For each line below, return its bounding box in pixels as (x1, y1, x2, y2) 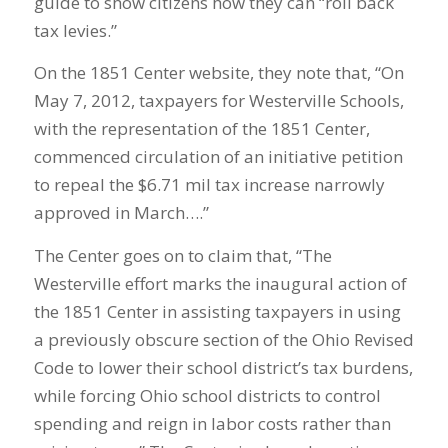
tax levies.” (33, 18, 117, 42)
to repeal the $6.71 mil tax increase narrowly (33, 173, 385, 197)
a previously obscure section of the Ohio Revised (33, 327, 414, 351)
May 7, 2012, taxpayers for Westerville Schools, (33, 89, 404, 113)
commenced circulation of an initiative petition (33, 145, 403, 169)
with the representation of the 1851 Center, (33, 117, 370, 141)
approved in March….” (33, 201, 209, 225)
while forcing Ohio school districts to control (33, 383, 381, 407)
